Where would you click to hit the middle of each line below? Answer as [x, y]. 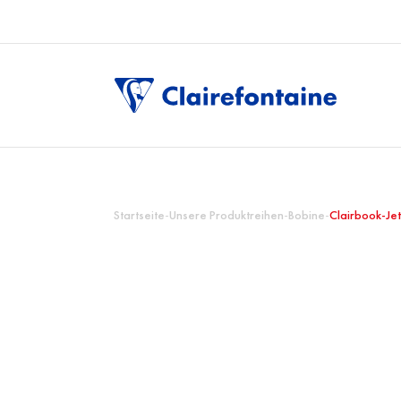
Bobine [307, 215]
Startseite [139, 215]
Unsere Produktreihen [226, 215]
